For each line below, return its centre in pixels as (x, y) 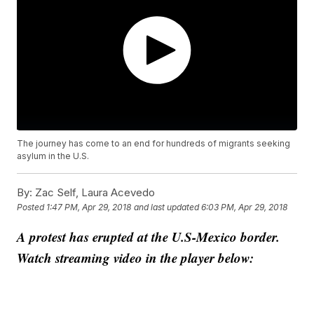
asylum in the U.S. (53, 156)
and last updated (167, 207)
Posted (32, 207)
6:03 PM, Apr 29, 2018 (245, 207)
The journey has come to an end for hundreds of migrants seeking (154, 143)
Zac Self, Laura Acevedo (94, 192)
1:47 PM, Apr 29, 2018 (89, 207)
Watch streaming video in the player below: (136, 257)
